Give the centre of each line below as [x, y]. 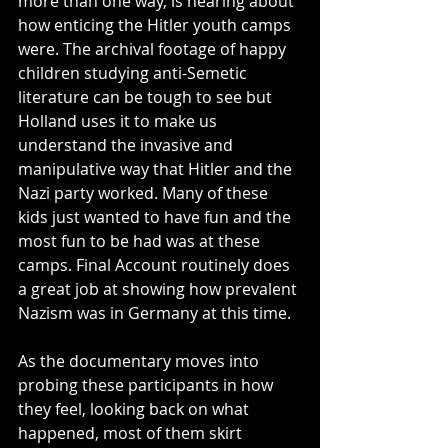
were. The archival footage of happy [154, 48]
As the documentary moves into [140, 360]
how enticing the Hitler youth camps [156, 24]
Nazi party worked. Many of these [145, 192]
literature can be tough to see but [147, 96]
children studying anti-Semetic [134, 72]
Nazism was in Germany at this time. [154, 312]
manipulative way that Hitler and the [157, 168]
